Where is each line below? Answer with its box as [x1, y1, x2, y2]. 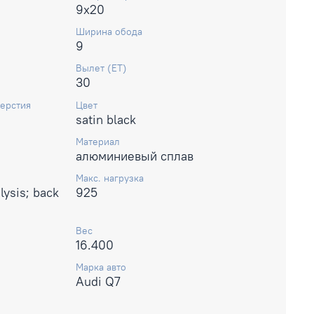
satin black [76, 111, 136, 128]
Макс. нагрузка [76, 171, 144, 184]
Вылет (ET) [76, 62, 127, 75]
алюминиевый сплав [76, 147, 193, 164]
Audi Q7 [76, 273, 121, 290]
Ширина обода [76, 25, 142, 39]
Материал [76, 135, 120, 148]
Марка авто [76, 261, 126, 274]
